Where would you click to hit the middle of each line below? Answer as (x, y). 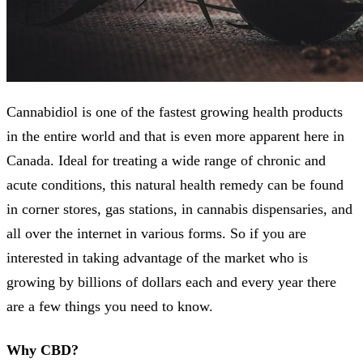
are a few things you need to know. (110, 306)
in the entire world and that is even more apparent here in (175, 136)
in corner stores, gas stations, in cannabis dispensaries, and (179, 209)
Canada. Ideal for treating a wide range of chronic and (166, 160)
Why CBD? (43, 350)
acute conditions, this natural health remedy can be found (175, 184)
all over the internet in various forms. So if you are (156, 233)
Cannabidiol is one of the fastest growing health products (175, 111)
